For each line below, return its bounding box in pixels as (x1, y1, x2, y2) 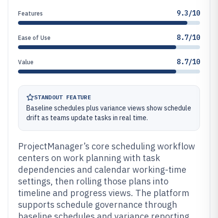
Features (18, 10, 43, 17)
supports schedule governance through (18, 199, 177, 210)
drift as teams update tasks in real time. (26, 113, 148, 122)
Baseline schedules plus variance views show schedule (26, 104, 191, 112)
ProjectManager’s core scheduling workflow (18, 141, 195, 152)
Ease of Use (18, 34, 51, 41)
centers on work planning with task (18, 152, 160, 163)
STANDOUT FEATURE (34, 93, 91, 101)
